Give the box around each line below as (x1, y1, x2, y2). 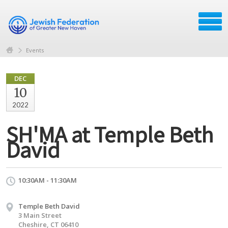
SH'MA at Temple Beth (6, 119, 213, 149)
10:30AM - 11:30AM (18, 175, 77, 185)
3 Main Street (18, 210, 62, 220)
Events (26, 46, 44, 54)
